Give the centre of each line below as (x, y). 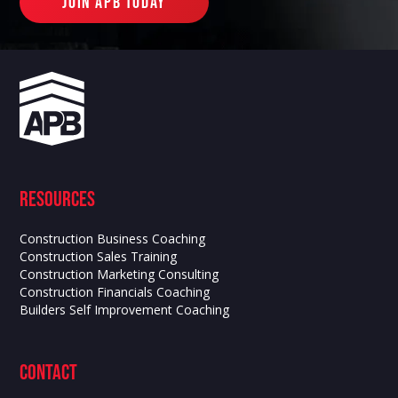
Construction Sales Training (99, 256)
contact (49, 372)
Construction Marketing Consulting (119, 274)
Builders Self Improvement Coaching (125, 309)
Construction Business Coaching (113, 238)
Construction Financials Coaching (115, 291)
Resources (58, 199)
